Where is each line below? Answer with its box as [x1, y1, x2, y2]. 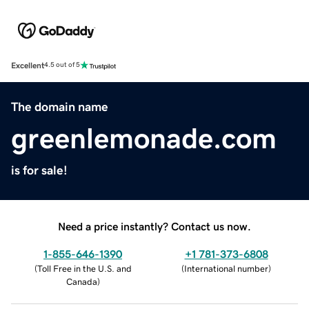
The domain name [11, 100, 108, 113]
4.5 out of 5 [44, 61, 80, 69]
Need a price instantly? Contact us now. [58, 220, 251, 232]
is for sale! [11, 163, 68, 177]
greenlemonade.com [11, 123, 277, 153]
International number [184, 263, 268, 273]
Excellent [11, 61, 44, 70]
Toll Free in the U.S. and [37, 263, 132, 273]
